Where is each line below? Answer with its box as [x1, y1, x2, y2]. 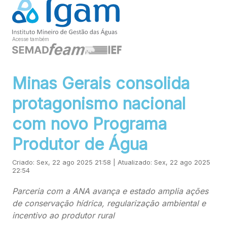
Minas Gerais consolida [12, 73, 190, 94]
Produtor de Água [12, 134, 147, 155]
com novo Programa [12, 114, 167, 134]
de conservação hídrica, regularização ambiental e [12, 198, 206, 209]
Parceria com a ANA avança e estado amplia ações [12, 186, 208, 197]
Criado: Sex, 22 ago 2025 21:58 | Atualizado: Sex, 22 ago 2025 [12, 159, 210, 167]
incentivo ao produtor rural [12, 210, 115, 221]
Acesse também [12, 36, 49, 42]
